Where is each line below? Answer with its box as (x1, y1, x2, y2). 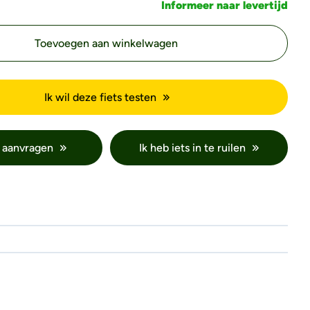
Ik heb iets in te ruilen (139, 141, 246, 154)
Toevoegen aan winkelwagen (35, 37, 179, 50)
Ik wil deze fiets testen (44, 91, 156, 104)
